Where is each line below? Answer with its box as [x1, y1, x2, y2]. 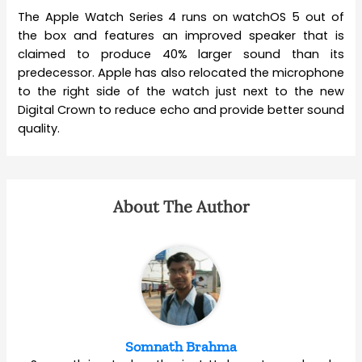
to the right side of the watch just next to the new [18, 82, 344, 99]
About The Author [112, 196, 250, 217]
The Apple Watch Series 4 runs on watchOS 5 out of [18, 8, 344, 25]
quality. [18, 120, 61, 137]
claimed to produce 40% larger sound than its [18, 45, 344, 62]
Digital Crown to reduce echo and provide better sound [18, 101, 344, 118]
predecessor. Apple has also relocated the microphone [18, 64, 344, 81]
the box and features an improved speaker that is [18, 27, 344, 44]
